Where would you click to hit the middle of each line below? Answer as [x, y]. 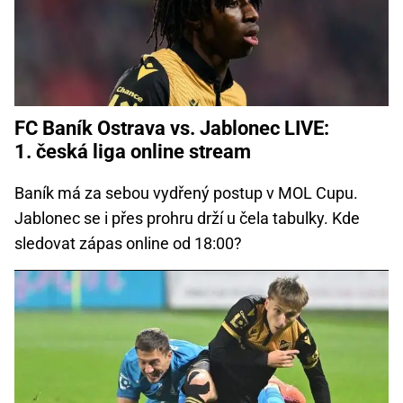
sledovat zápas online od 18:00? [128, 243]
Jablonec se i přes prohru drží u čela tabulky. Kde [187, 218]
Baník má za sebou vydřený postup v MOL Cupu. [186, 193]
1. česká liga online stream [133, 151]
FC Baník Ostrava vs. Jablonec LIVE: [172, 128]
